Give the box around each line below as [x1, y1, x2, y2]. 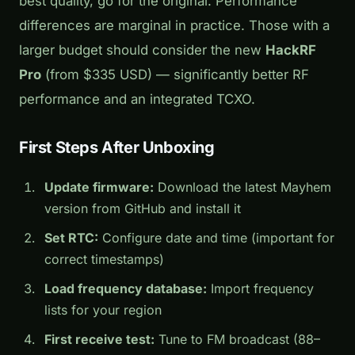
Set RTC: [44, 229, 98, 246]
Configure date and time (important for [98, 229, 334, 246]
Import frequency [207, 280, 314, 296]
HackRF [265, 41, 316, 58]
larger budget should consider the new [19, 41, 265, 58]
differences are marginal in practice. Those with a [19, 17, 330, 33]
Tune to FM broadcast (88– [155, 330, 320, 347]
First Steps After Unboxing [19, 137, 215, 157]
